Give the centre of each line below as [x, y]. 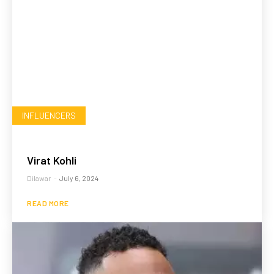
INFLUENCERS [49, 115]
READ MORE [48, 203]
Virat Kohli [52, 160]
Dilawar [39, 178]
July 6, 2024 [79, 178]
